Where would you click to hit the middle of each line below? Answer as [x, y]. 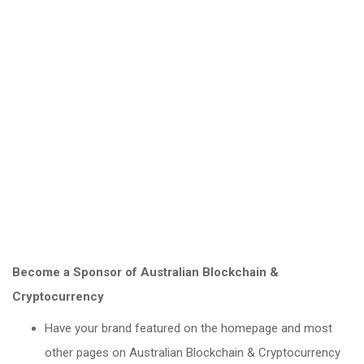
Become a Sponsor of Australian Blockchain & [145, 272]
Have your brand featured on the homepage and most [188, 328]
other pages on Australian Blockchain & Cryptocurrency [193, 353]
